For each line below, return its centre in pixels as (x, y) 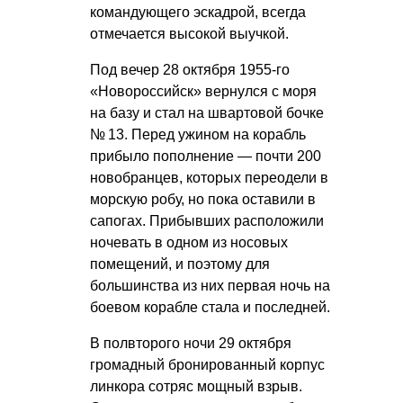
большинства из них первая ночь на (210, 285)
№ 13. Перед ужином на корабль (198, 134)
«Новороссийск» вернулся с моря (203, 91)
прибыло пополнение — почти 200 (206, 156)
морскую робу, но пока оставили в (203, 199)
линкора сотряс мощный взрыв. (196, 386)
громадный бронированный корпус (207, 364)
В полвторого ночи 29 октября (191, 343)
